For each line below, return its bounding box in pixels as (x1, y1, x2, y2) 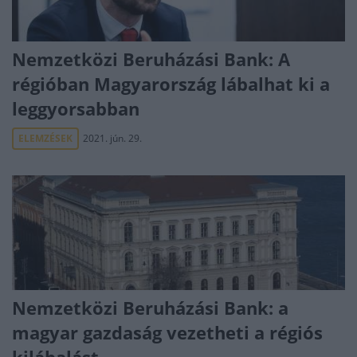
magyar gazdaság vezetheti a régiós (12, 320, 323, 344)
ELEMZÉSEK (18, 131, 73, 145)
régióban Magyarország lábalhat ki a (12, 72, 330, 96)
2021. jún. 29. (83, 131, 142, 145)
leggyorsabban (12, 96, 139, 120)
